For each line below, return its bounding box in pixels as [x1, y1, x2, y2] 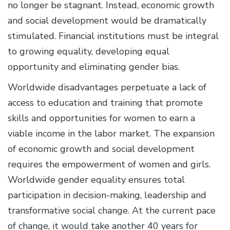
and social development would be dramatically [8, 14, 206, 27]
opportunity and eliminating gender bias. [8, 60, 182, 73]
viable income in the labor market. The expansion [8, 127, 215, 140]
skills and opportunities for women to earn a [8, 111, 195, 124]
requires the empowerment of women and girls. [8, 158, 210, 170]
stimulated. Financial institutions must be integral [8, 29, 219, 42]
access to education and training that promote [8, 96, 203, 109]
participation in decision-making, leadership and [8, 188, 206, 201]
